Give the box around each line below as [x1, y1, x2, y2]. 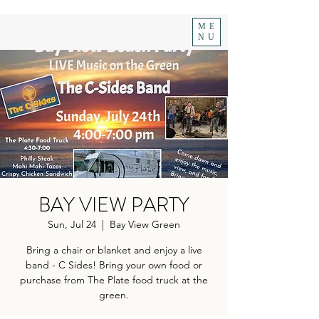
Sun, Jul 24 [48, 218, 96, 231]
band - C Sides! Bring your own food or [26, 258, 202, 271]
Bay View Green [110, 218, 180, 231]
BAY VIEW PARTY [38, 191, 189, 219]
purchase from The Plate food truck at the [20, 273, 208, 286]
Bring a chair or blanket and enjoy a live [26, 244, 202, 256]
